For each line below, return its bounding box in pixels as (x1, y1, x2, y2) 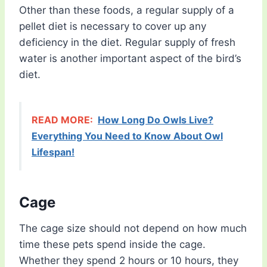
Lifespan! (32, 146, 74, 159)
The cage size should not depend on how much (19, 222, 247, 235)
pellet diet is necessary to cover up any (19, 20, 206, 33)
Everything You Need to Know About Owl (32, 130, 223, 142)
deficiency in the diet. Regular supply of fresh (19, 36, 235, 49)
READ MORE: (32, 114, 93, 126)
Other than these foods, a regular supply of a (19, 4, 234, 17)
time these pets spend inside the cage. (19, 238, 206, 251)
